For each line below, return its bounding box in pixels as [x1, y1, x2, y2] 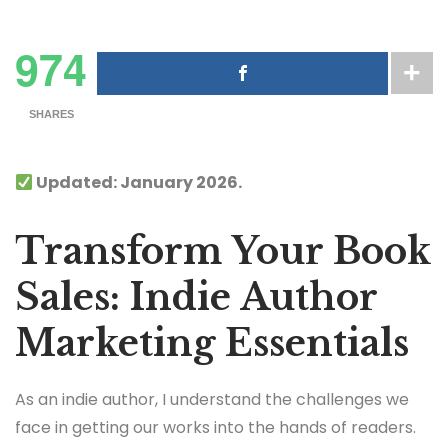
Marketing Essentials [15, 321, 409, 367]
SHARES [28, 107, 74, 120]
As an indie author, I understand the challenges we [15, 388, 409, 412]
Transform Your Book [15, 229, 430, 275]
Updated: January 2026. [33, 171, 243, 195]
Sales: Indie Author [15, 275, 377, 321]
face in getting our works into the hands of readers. [15, 416, 416, 440]
